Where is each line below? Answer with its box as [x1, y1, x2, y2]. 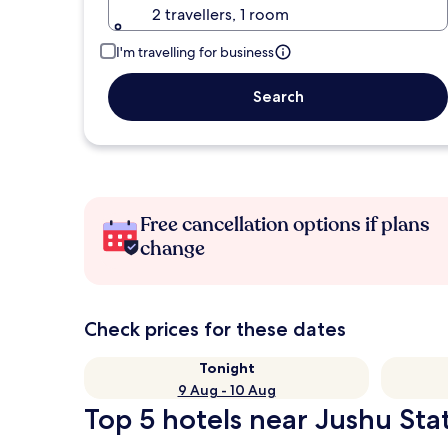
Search [252, 87, 304, 106]
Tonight [198, 359, 255, 377]
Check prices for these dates [84, 317, 346, 341]
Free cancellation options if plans [140, 211, 430, 238]
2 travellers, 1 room [152, 4, 289, 25]
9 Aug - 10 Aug [177, 381, 276, 399]
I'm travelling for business [116, 43, 274, 61]
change [140, 235, 205, 262]
